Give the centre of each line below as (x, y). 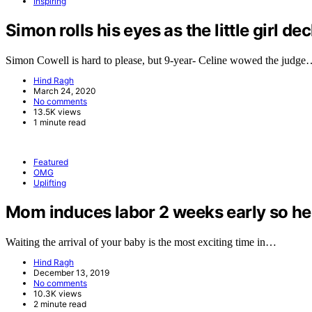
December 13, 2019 (71, 272)
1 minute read (60, 123)
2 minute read (60, 304)
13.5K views (57, 112)
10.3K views (57, 293)
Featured (51, 162)
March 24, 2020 (65, 91)
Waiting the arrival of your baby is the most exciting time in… (141, 242)
